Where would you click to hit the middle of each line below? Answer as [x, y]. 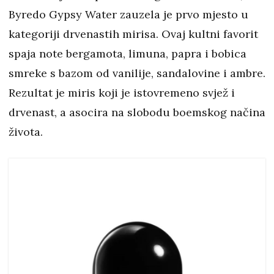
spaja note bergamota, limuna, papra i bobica [128, 54]
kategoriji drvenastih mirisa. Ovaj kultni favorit [133, 34]
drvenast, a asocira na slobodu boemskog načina [137, 113]
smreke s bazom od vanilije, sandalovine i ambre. [137, 73]
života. [26, 132]
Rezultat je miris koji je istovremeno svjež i [122, 93]
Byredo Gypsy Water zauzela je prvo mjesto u [128, 15]
